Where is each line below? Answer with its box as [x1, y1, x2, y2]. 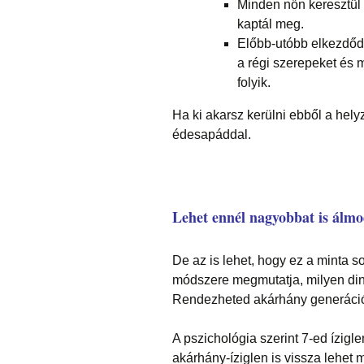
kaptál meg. [237, 17, 304, 32]
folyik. [237, 76, 271, 90]
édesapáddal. [172, 128, 251, 142]
